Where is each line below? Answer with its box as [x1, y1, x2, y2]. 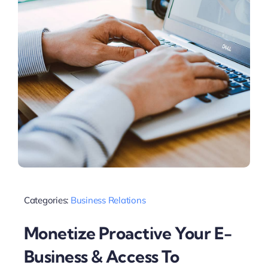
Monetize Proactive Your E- [23, 222, 232, 243]
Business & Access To [23, 245, 179, 267]
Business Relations [70, 194, 146, 206]
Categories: [23, 194, 71, 206]
